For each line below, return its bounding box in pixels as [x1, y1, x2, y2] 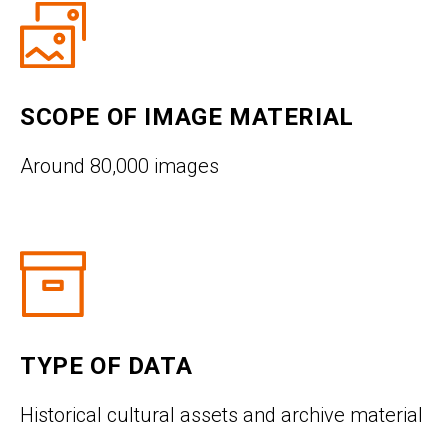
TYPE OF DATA [20, 352, 193, 381]
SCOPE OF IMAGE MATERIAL [20, 103, 354, 132]
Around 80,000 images [20, 154, 219, 179]
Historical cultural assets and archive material [20, 403, 423, 428]
